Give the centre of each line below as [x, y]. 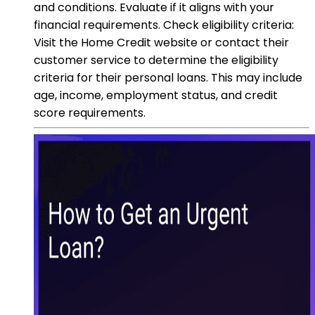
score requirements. [90, 112]
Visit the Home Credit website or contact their [161, 42]
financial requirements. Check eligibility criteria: [164, 25]
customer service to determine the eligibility [156, 60]
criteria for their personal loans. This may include [168, 77]
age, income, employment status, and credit [156, 95]
